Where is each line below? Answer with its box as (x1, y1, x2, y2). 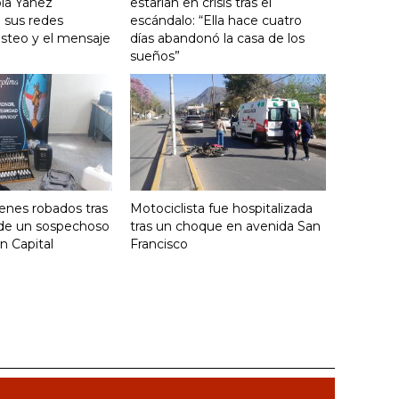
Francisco (130, 235, 188, 252)
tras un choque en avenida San (130, 217, 321, 234)
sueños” (130, 48, 180, 65)
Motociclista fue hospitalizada (130, 199, 313, 216)
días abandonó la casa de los (130, 30, 305, 47)
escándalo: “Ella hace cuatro (130, 12, 302, 29)
